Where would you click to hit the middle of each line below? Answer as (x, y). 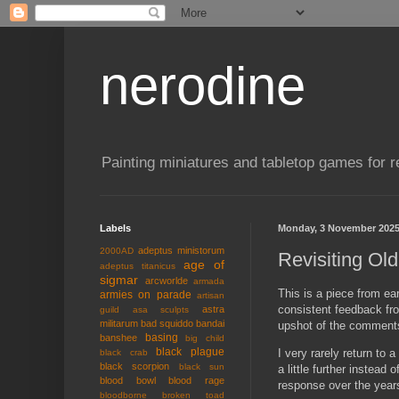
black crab (124, 353)
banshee (118, 338)
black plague (191, 352)
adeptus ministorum (181, 251)
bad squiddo (167, 324)
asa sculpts (161, 310)
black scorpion (135, 366)
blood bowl (128, 381)
